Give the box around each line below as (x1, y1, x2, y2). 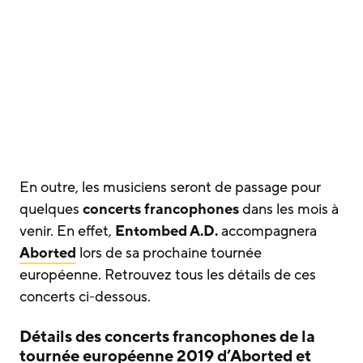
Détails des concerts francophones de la (19, 327, 315, 348)
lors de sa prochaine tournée (76, 243, 262, 263)
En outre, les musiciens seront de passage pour (19, 177, 321, 197)
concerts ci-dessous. (19, 287, 151, 306)
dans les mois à (239, 199, 339, 219)
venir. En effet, (19, 221, 112, 241)
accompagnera (218, 221, 317, 241)
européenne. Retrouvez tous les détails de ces (19, 265, 316, 284)
